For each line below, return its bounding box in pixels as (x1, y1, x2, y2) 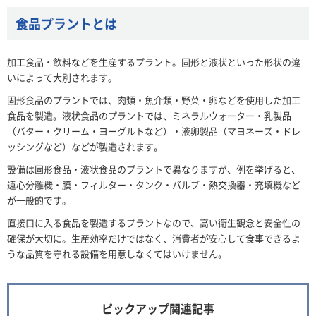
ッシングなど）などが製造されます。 (7, 139, 163, 153)
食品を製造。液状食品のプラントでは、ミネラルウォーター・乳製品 (7, 108, 291, 122)
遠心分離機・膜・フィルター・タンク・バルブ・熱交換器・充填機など (7, 177, 300, 191)
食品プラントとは (16, 13, 117, 32)
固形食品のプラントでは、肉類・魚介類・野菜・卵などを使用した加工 (7, 92, 300, 107)
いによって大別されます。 (7, 70, 117, 84)
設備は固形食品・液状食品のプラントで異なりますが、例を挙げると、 (7, 162, 300, 176)
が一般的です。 (7, 193, 71, 207)
